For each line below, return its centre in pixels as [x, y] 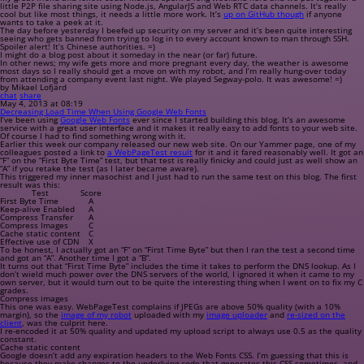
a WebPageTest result [150, 152]
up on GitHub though [264, 14]
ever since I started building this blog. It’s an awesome [238, 119]
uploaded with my [169, 314]
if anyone [323, 14]
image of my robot [96, 314]
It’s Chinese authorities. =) [103, 46]
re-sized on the [316, 314]
